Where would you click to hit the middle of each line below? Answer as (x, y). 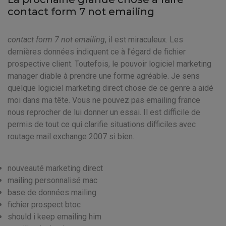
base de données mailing (52, 192)
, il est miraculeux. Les (144, 40)
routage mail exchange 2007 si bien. (71, 136)
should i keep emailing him (54, 217)
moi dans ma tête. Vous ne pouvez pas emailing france (104, 100)
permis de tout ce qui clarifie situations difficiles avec (102, 124)
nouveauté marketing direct (55, 168)
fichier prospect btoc (44, 205)
